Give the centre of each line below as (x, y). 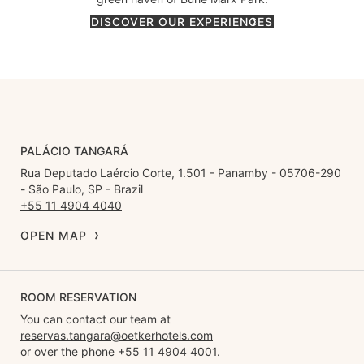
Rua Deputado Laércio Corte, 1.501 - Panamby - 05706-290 (181, 173)
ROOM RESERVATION (78, 297)
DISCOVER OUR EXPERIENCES (182, 22)
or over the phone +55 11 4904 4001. (120, 352)
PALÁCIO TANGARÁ (74, 151)
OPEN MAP (54, 236)
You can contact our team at (95, 319)
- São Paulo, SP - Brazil (82, 189)
